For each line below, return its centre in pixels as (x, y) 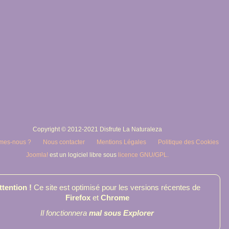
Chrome (115, 198)
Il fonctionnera (65, 213)
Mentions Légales (121, 142)
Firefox (78, 198)
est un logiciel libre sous (83, 155)
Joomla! (37, 155)
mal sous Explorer (121, 213)
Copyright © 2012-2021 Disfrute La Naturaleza (97, 129)
